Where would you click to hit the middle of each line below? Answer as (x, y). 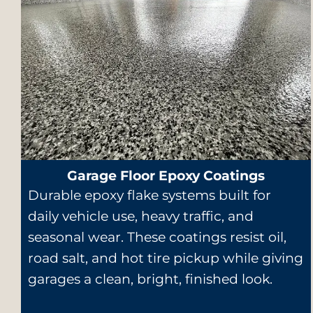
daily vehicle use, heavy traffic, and (141, 216)
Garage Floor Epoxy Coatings (166, 175)
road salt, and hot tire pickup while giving (166, 258)
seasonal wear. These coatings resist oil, (157, 237)
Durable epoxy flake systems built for (150, 195)
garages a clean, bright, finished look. (150, 279)
